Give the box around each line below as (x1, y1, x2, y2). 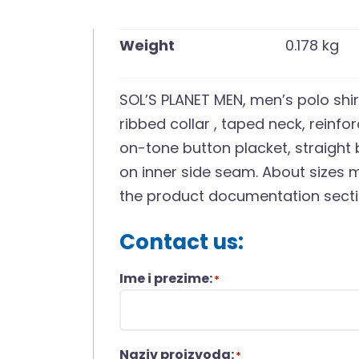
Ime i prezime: (119, 268, 213, 288)
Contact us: (119, 227, 244, 256)
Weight (119, 34, 175, 55)
